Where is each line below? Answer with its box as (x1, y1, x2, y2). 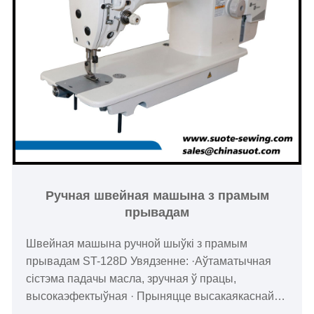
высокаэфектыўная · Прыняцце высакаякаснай (26, 290, 275, 303)
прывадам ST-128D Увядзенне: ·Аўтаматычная (26, 255, 272, 268)
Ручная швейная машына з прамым (45, 189, 269, 203)
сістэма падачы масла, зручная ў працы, (26, 273, 237, 285)
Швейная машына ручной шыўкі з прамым (26, 238, 248, 250)
